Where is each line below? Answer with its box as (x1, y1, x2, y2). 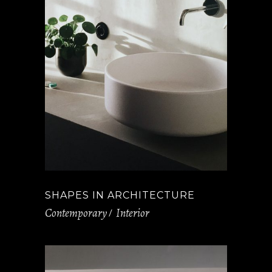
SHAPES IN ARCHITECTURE (45, 189, 195, 201)
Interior (116, 205, 149, 221)
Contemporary (45, 205, 107, 221)
